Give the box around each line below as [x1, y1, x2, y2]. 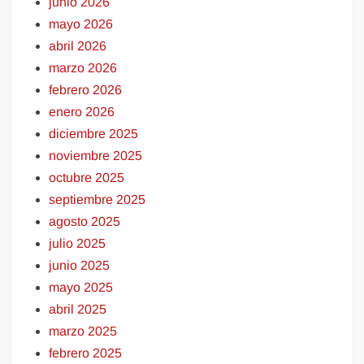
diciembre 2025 [49, 126, 139, 141]
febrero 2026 [49, 82, 123, 97]
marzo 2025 [49, 323, 118, 338]
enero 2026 [49, 104, 115, 119]
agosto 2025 [49, 214, 121, 228]
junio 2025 [49, 258, 110, 272]
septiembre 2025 [49, 192, 146, 206]
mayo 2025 [49, 279, 114, 294]
